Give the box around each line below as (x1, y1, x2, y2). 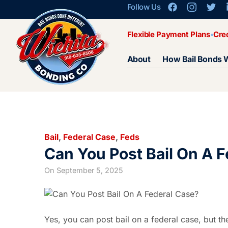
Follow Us (127, 2, 161, 12)
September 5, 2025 (56, 166, 123, 175)
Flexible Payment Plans (127, 30, 210, 39)
